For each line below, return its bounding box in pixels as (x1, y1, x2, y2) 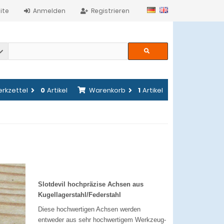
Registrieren (91, 6, 129, 15)
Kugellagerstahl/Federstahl (38, 191, 121, 198)
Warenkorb (89, 85, 125, 95)
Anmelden (33, 6, 65, 15)
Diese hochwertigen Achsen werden (38, 205, 140, 213)
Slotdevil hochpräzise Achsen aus (38, 180, 143, 188)
